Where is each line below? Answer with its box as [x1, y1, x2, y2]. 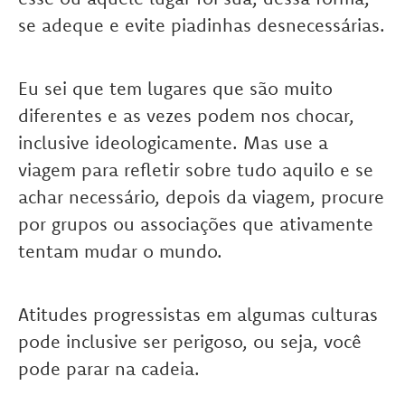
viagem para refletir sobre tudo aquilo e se [18, 158, 373, 181]
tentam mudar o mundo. [18, 240, 222, 262]
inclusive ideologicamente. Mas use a [18, 131, 328, 154]
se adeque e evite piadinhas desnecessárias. [18, 14, 385, 36]
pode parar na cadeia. [18, 357, 200, 380]
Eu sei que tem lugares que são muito [18, 77, 333, 99]
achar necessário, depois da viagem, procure [18, 185, 384, 208]
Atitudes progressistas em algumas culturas [18, 303, 378, 325]
